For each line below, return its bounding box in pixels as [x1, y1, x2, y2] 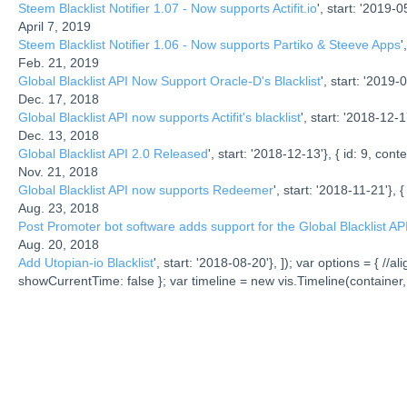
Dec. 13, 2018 [18, 128, 99, 144]
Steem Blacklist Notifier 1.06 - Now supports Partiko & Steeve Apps [18, 37, 401, 53]
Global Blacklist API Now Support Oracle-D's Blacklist [18, 74, 321, 89]
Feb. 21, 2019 [18, 55, 99, 71]
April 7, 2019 [18, 19, 91, 35]
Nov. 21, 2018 [18, 164, 98, 180]
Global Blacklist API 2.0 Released [18, 146, 208, 162]
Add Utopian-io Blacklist [18, 255, 154, 271]
